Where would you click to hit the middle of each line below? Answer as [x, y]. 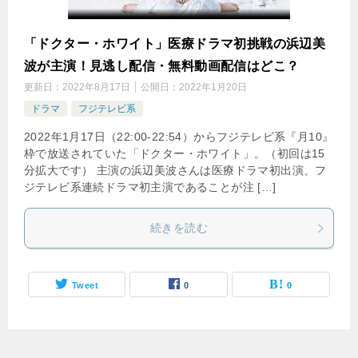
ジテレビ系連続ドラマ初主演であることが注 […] [150, 187]
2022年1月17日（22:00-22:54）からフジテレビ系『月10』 [179, 137]
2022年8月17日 [96, 88]
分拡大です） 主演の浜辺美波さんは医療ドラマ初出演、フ [175, 171]
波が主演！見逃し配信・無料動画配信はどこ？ [162, 66]
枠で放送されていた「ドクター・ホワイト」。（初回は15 [175, 154]
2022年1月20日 [213, 88]
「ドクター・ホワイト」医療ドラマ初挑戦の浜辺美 [175, 44]
